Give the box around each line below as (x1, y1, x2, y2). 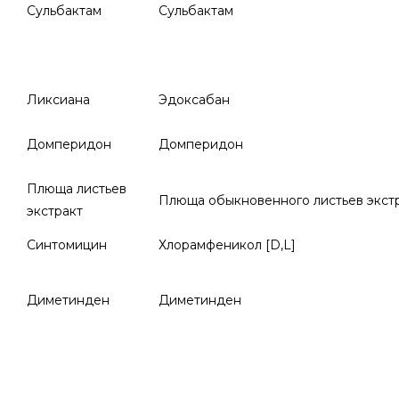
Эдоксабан (159, 92, 230, 108)
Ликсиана (27, 92, 90, 108)
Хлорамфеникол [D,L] (159, 237, 296, 253)
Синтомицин (27, 237, 107, 253)
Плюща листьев (27, 181, 126, 197)
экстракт (27, 203, 83, 219)
